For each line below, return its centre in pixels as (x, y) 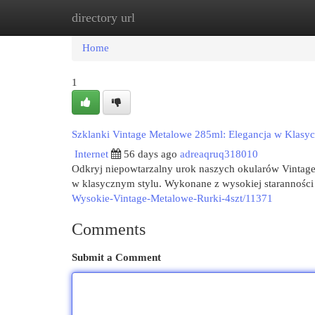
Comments (109, 229)
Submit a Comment (116, 257)
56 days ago (150, 154)
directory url (103, 18)
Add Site (257, 18)
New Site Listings (179, 18)
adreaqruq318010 (219, 154)
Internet (91, 154)
